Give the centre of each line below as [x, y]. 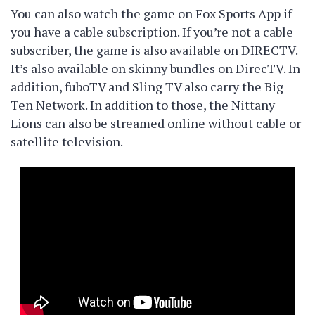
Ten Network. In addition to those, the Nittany [143, 105]
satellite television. [67, 141]
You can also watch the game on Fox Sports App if [151, 13]
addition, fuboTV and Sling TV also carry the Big [147, 86]
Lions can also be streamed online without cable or [156, 123]
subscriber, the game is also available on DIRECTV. [154, 50]
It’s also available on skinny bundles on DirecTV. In [155, 68]
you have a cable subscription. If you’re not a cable [152, 32]
